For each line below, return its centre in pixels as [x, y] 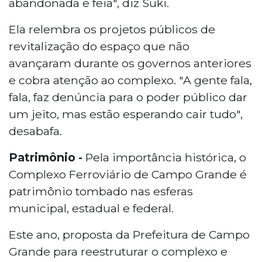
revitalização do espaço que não [99, 46]
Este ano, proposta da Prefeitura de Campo [129, 235]
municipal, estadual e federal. [91, 208]
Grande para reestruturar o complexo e [118, 252]
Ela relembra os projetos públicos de [112, 30]
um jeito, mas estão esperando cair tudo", [126, 114]
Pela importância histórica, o [164, 158]
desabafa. [35, 131]
